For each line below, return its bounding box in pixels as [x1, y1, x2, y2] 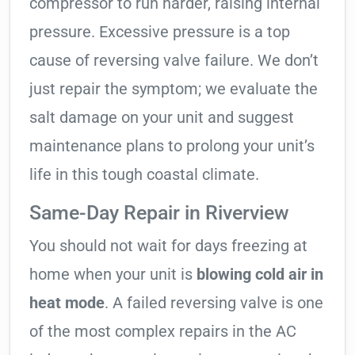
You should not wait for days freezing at [29, 236, 307, 256]
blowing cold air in [197, 265, 323, 284]
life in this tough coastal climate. [29, 165, 259, 185]
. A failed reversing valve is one [105, 293, 323, 313]
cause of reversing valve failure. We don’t [29, 51, 319, 71]
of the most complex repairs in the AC [29, 322, 296, 342]
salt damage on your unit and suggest [29, 108, 294, 128]
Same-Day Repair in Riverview [29, 201, 289, 225]
